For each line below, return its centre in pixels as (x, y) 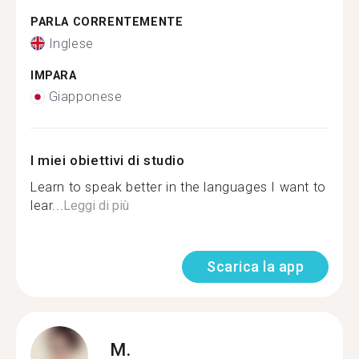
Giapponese (85, 97)
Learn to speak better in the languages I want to (178, 187)
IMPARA (54, 75)
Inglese (71, 43)
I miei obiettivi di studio (108, 160)
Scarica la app (255, 266)
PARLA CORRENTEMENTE (107, 22)
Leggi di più (97, 206)
